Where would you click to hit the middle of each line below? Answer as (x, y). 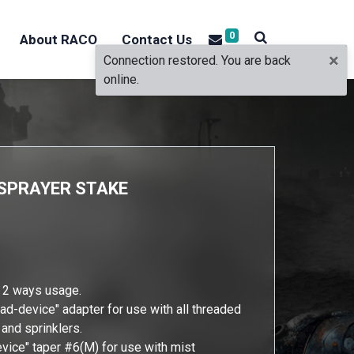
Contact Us (156, 39)
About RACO (59, 39)
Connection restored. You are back (197, 60)
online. (121, 79)
